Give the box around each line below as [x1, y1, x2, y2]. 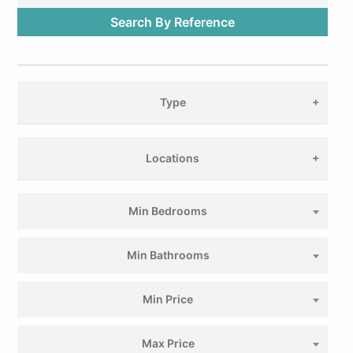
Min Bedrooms [128, 204, 207, 217]
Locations [146, 151, 199, 165]
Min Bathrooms [126, 248, 210, 262]
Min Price [143, 292, 193, 306]
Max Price [141, 336, 195, 350]
